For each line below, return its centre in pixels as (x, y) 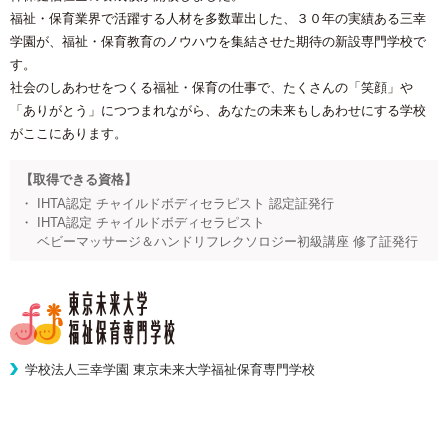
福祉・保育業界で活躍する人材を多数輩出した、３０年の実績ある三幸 (218, 18)
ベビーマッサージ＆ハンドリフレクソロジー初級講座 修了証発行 (225, 241)
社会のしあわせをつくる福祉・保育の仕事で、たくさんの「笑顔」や (211, 87)
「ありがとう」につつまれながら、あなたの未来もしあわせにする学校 (218, 110)
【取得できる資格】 (78, 179)
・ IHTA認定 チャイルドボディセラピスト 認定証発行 (177, 203)
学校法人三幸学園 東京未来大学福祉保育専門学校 (170, 369)
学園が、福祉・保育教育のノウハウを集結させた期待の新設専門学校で (218, 41)
